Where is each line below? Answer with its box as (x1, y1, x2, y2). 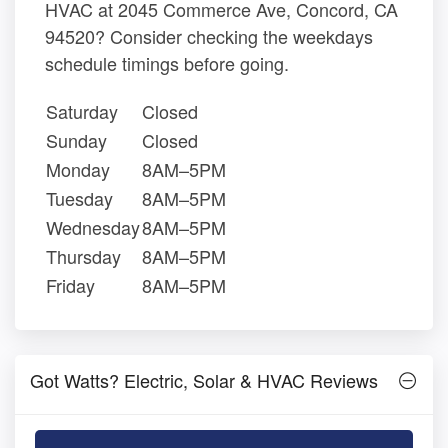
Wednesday (46, 214, 140, 241)
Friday (46, 272, 95, 299)
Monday (46, 156, 110, 183)
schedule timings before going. (45, 50, 289, 77)
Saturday (46, 98, 118, 125)
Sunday (46, 127, 107, 154)
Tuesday (46, 185, 113, 212)
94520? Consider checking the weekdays (45, 23, 373, 50)
